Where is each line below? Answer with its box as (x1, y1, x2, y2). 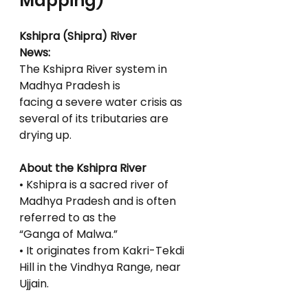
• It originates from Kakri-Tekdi (19, 243, 187, 258)
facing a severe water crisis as (19, 94, 185, 110)
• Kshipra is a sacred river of (19, 177, 171, 192)
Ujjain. (19, 276, 49, 291)
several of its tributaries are (19, 111, 171, 126)
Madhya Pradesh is (19, 78, 120, 93)
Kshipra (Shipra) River (19, 28, 137, 44)
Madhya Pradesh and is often (19, 193, 179, 209)
